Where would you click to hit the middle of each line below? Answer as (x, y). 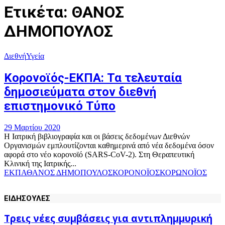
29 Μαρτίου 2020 (32, 127)
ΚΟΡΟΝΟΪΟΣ (136, 172)
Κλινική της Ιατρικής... (40, 163)
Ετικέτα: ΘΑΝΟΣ (64, 12)
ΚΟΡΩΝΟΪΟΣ (183, 172)
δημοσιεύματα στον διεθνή (80, 92)
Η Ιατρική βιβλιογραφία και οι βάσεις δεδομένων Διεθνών (97, 136)
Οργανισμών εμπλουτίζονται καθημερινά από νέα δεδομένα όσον (109, 145)
